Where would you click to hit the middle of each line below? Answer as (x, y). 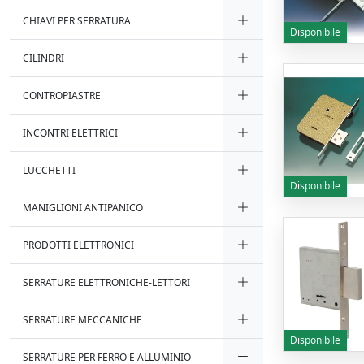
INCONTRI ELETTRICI (70, 133)
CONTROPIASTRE (62, 95)
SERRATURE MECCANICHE (82, 320)
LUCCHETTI (49, 170)
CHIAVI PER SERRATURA (77, 21)
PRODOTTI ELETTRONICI (78, 245)
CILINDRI (43, 58)
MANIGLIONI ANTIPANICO (83, 208)
